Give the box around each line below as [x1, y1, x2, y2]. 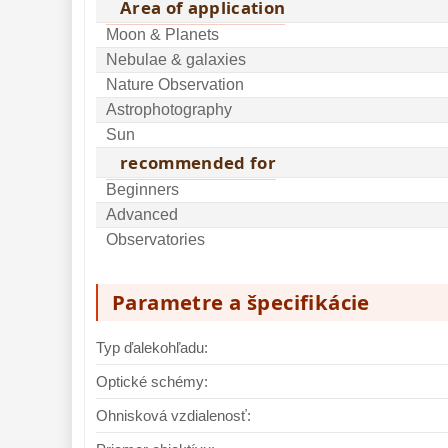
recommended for [120, 151, 277, 174]
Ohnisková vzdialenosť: [96, 407, 251, 424]
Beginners [106, 181, 179, 198]
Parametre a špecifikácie [112, 288, 370, 316]
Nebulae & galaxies [106, 51, 246, 68]
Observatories [106, 231, 205, 248]
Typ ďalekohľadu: [96, 339, 208, 356]
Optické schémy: [96, 373, 208, 390]
